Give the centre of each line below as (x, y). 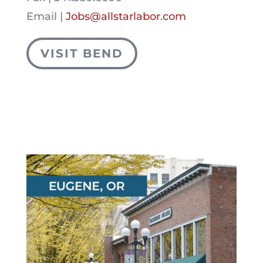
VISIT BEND (82, 53)
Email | (46, 16)
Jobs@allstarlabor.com (126, 16)
